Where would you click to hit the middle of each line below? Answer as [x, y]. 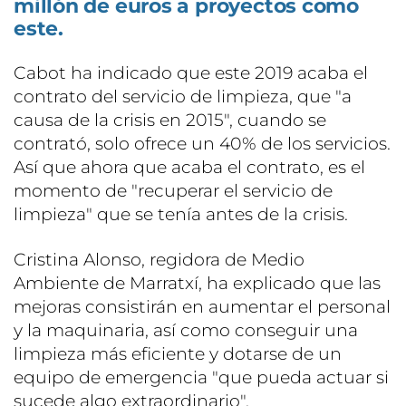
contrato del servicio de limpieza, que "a [183, 97]
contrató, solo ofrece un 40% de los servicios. [202, 144]
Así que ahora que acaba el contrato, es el [189, 168]
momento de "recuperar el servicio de [173, 191]
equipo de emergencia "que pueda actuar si [201, 378]
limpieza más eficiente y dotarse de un [178, 354]
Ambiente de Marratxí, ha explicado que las [197, 284]
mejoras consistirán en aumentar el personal [202, 307]
